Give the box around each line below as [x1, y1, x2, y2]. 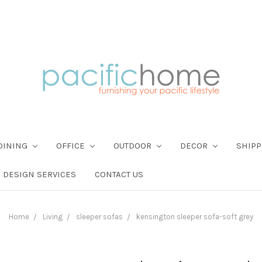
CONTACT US [95, 168, 143, 180]
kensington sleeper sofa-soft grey [136, 212, 253, 221]
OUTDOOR [113, 140, 154, 151]
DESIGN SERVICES [3, 168, 76, 180]
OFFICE [56, 140, 87, 151]
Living [43, 212, 63, 221]
